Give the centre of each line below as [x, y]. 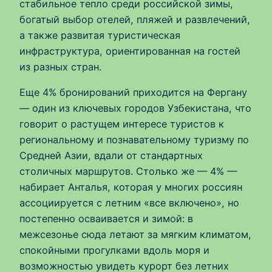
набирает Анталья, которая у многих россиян [131, 187]
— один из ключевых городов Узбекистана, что [135, 108]
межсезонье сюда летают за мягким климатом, [135, 234]
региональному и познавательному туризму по [134, 139]
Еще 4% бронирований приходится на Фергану [133, 92]
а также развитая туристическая [100, 35]
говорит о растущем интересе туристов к [122, 124]
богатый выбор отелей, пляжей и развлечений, [135, 19]
